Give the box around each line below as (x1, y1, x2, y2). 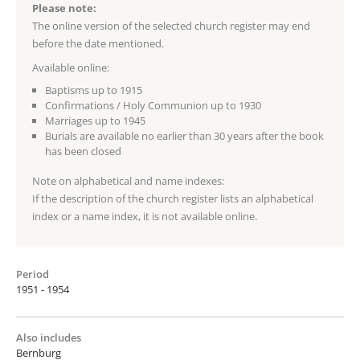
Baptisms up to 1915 (45, 82, 142, 97)
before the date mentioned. (32, 35, 164, 51)
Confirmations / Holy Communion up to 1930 (45, 97, 261, 112)
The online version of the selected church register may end (32, 18, 310, 33)
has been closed (45, 143, 121, 158)
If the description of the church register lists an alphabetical (32, 190, 313, 206)
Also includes (16, 329, 81, 345)
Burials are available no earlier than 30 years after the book (45, 128, 324, 143)
